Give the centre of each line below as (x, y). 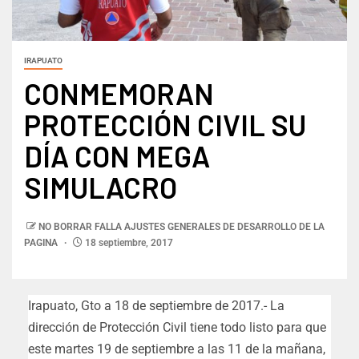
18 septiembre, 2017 (128, 243)
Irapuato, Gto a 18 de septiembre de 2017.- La (156, 306)
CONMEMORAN (119, 94)
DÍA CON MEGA (117, 156)
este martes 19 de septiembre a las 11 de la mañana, (177, 349)
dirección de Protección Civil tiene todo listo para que (177, 328)
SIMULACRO (101, 188)
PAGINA (42, 243)
